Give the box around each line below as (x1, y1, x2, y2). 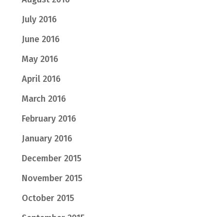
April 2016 (21, 74, 61, 85)
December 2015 (21, 153, 81, 164)
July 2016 (21, 14, 57, 25)
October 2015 (21, 193, 74, 204)
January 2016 (21, 133, 72, 144)
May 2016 (21, 54, 58, 65)
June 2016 (21, 34, 60, 45)
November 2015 (21, 173, 82, 184)
